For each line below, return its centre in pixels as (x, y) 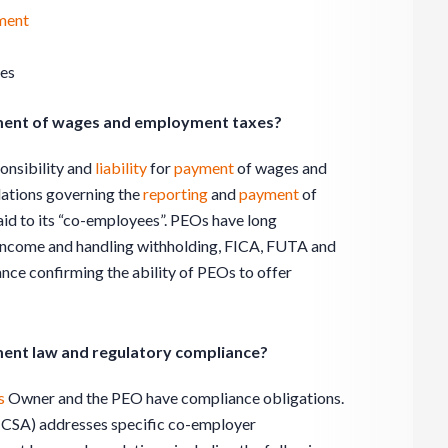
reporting (175, 193)
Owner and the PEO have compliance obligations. (174, 397)
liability (121, 167)
